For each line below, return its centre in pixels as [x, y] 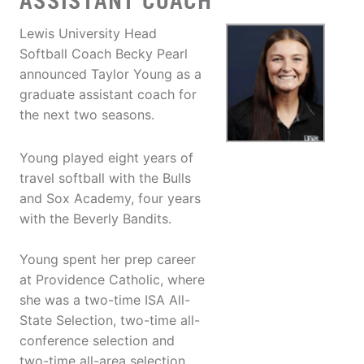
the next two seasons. [87, 115]
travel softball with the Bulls [105, 178]
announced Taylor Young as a [110, 74]
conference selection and [97, 341]
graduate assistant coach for [108, 95]
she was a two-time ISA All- [105, 300]
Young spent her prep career [108, 260]
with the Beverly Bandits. [95, 219]
